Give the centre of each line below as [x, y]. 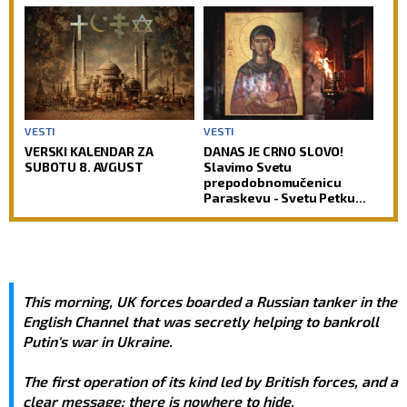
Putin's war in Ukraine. [98, 341]
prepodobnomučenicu [273, 182]
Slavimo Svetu [248, 166]
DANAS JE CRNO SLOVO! [274, 151]
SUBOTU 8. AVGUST [84, 166]
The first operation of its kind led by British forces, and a [210, 381]
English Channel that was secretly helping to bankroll [201, 321]
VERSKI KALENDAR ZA [89, 151]
